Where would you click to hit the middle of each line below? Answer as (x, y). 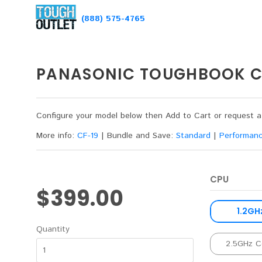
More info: (55, 136)
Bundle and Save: (142, 136)
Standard (193, 136)
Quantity (53, 230)
